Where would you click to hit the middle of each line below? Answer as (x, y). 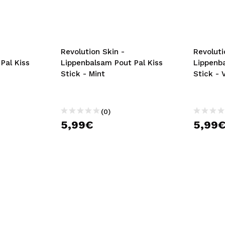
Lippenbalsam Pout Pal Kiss (111, 63)
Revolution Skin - (92, 52)
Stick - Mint (83, 74)
